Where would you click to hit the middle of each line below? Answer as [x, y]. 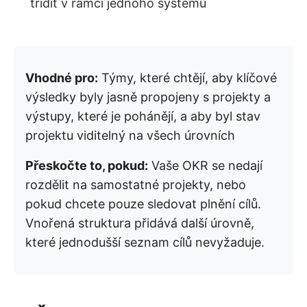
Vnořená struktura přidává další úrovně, [140, 223]
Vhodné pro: [62, 77]
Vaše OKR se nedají [205, 165]
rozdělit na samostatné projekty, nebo [136, 184]
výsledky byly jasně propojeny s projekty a [148, 97]
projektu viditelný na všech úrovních [130, 135]
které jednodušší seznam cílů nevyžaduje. [145, 242]
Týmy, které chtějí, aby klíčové [187, 77]
